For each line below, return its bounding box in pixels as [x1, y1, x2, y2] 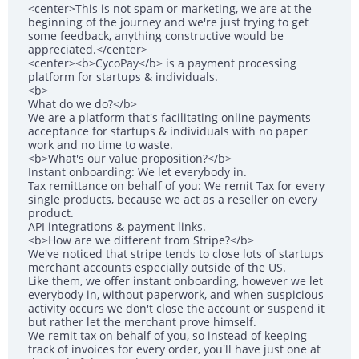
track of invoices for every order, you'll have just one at [28, 341, 321, 357]
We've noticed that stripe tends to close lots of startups [28, 246, 324, 262]
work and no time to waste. [28, 137, 173, 153]
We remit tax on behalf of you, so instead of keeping [28, 328, 307, 344]
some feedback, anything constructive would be [28, 28, 284, 44]
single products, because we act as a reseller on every [28, 192, 317, 208]
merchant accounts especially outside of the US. [28, 260, 286, 276]
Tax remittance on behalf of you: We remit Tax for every [28, 178, 325, 194]
